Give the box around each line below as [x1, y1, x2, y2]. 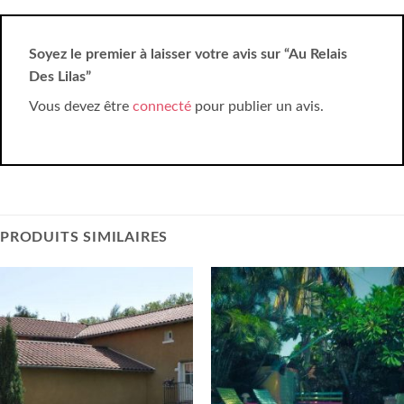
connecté [133, 98, 191, 114]
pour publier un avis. [191, 98, 324, 114]
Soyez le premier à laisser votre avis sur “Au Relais [29, 46, 347, 61]
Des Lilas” [29, 69, 95, 84]
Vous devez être [29, 98, 133, 114]
